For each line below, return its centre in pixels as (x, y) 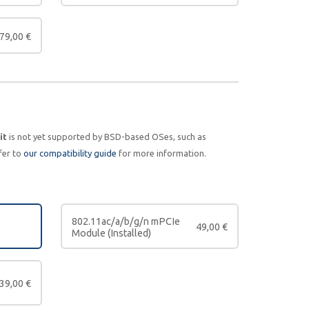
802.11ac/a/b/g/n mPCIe (126, 221)
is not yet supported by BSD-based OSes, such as (106, 137)
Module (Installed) (111, 233)
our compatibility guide (70, 153)
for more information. (161, 153)
